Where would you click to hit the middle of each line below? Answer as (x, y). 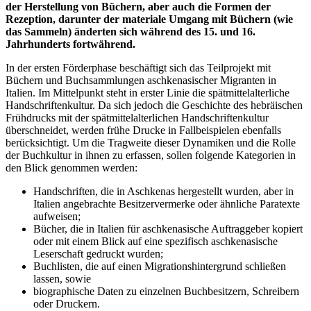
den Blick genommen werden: (72, 167)
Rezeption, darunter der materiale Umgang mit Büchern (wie (149, 19)
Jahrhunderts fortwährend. (70, 44)
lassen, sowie (62, 278)
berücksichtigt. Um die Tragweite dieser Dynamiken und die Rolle (151, 142)
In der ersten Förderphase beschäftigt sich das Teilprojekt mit (138, 67)
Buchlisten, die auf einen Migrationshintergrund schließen (160, 266)
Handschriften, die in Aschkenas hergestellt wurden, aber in (163, 191)
